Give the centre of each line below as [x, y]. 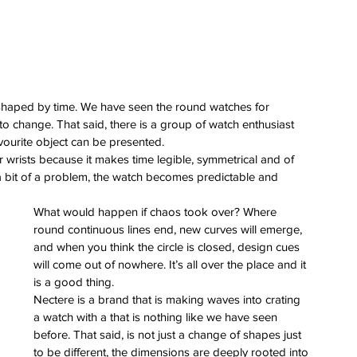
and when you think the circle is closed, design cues [168, 246]
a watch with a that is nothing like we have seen [157, 316]
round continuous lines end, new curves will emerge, [169, 229]
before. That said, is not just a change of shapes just [169, 334]
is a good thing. [74, 281]
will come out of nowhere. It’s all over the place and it [171, 264]
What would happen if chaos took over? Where [157, 211]
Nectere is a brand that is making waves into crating [169, 299]
